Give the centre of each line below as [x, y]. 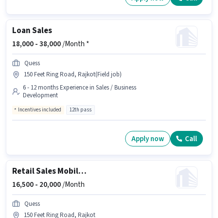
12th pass [81, 110]
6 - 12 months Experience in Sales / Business [80, 88]
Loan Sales [32, 31]
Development [40, 96]
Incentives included [40, 110]
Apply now [148, 139]
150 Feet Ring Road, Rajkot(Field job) [73, 75]
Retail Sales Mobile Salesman [82, 172]
